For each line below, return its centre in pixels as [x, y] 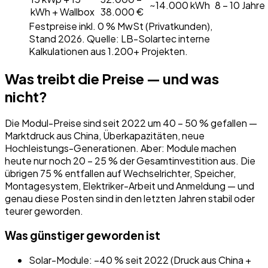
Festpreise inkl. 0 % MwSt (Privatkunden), [121, 26]
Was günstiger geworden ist [83, 236]
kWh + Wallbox [63, 11]
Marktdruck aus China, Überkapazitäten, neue [105, 136]
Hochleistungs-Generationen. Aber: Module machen [121, 148]
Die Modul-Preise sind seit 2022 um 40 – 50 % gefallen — [131, 123]
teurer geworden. [44, 211]
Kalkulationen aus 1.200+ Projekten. [108, 51]
